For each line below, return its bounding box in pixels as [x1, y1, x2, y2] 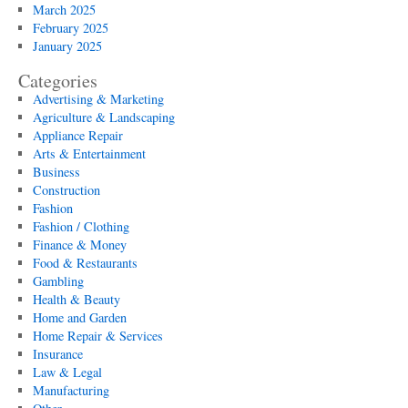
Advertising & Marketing [32, 90, 164, 107]
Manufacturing [32, 382, 109, 399]
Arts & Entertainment [32, 145, 146, 162]
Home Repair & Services [32, 327, 163, 344]
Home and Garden [32, 309, 127, 326]
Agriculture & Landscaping [32, 108, 175, 126]
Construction [32, 181, 100, 199]
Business [32, 163, 80, 180]
